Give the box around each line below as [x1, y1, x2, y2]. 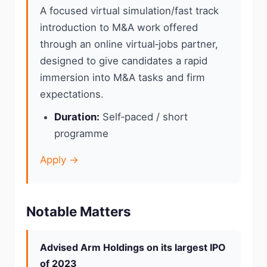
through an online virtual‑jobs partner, [40, 38, 218, 50]
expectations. [40, 88, 104, 100]
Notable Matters [26, 203, 131, 219]
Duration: [54, 111, 100, 123]
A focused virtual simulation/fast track [40, 5, 219, 17]
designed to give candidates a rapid [40, 55, 207, 67]
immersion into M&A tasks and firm [40, 72, 205, 83]
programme [54, 128, 108, 139]
